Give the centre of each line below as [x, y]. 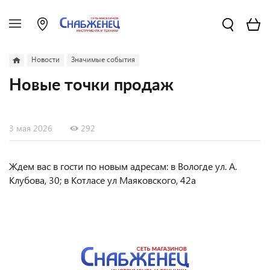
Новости [46, 59]
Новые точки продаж [91, 85]
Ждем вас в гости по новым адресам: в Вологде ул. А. [123, 166]
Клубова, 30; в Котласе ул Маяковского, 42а [102, 180]
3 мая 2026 [31, 128]
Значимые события [103, 59]
